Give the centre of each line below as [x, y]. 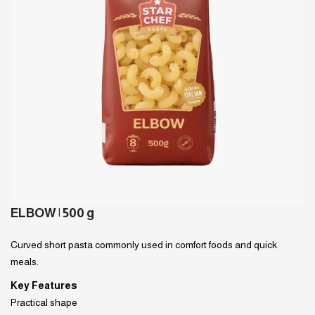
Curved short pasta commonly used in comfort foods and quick [144, 244]
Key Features [44, 285]
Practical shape [44, 302]
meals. [25, 261]
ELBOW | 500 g [52, 213]
